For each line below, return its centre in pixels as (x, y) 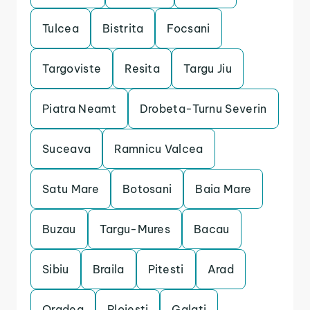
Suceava (67, 149)
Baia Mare (224, 189)
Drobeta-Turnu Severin (203, 109)
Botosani (147, 189)
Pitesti (166, 269)
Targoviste (72, 69)
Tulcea (61, 28)
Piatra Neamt (79, 109)
